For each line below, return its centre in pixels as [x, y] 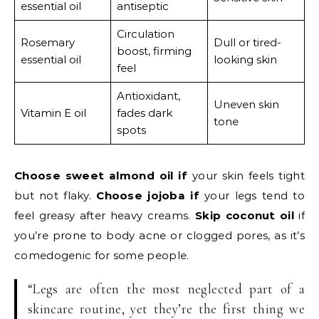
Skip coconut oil [245, 215]
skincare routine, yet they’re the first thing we [166, 308]
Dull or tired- [247, 42]
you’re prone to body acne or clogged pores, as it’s [159, 235]
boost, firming [154, 51]
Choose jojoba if [148, 195]
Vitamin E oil [53, 113]
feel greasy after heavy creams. [105, 215]
